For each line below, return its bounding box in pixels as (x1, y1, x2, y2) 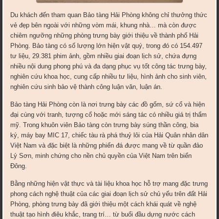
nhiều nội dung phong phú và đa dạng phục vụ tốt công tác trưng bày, (10, 63, 207, 70)
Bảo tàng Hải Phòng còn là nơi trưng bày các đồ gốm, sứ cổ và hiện (10, 101, 205, 109)
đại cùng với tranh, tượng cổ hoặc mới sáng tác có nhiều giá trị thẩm (10, 111, 207, 119)
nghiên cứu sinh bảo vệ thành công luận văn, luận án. (10, 83, 163, 91)
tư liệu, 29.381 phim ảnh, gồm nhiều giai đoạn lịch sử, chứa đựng (10, 52, 197, 60)
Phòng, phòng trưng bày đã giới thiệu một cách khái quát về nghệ (10, 200, 197, 208)
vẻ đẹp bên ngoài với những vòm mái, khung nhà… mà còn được (10, 22, 197, 29)
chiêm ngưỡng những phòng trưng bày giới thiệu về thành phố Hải (10, 32, 199, 40)
